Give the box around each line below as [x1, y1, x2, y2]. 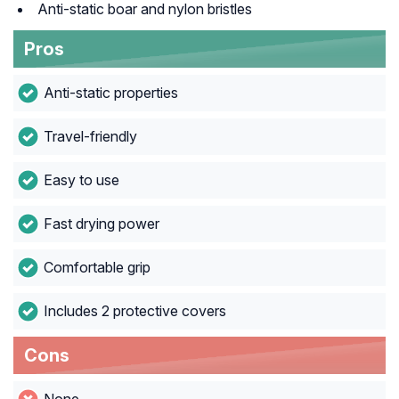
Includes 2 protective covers [43, 302, 226, 321]
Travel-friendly [43, 127, 137, 146]
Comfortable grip [43, 258, 151, 277]
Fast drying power [43, 215, 159, 233]
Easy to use [43, 171, 119, 190]
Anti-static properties [43, 84, 178, 102]
